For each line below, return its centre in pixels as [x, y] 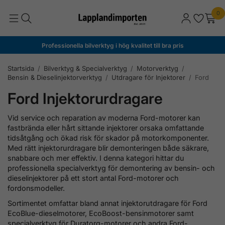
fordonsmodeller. [36, 188]
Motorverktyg [157, 68]
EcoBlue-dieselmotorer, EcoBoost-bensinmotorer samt [101, 213]
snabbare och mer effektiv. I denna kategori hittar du [96, 158]
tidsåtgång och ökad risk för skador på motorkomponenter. [108, 138]
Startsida [21, 68]
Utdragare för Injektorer [148, 77]
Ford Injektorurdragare [85, 98]
